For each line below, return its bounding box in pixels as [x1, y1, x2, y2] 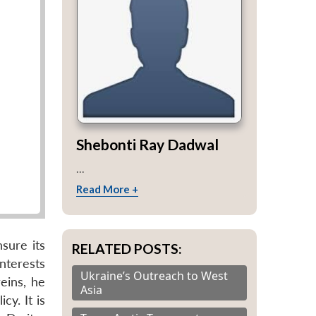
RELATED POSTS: [72, 240, 182, 257]
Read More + [76, 182, 138, 195]
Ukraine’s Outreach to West [80, 267, 228, 284]
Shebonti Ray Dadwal [76, 135, 219, 153]
